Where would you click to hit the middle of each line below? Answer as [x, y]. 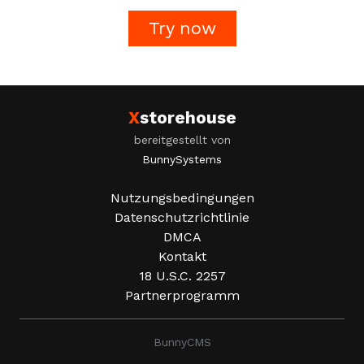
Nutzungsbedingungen [182, 198]
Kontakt [182, 256]
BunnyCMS [182, 342]
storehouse [188, 117]
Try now [182, 28]
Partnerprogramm [182, 295]
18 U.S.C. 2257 [182, 276]
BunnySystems [182, 159]
